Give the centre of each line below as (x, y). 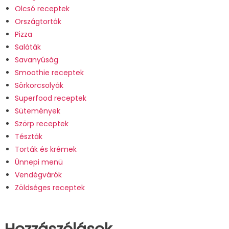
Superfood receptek (50, 98)
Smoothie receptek (49, 72)
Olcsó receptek (42, 8)
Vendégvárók (38, 175)
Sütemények (37, 111)
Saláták (28, 47)
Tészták (28, 136)
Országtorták (38, 21)
